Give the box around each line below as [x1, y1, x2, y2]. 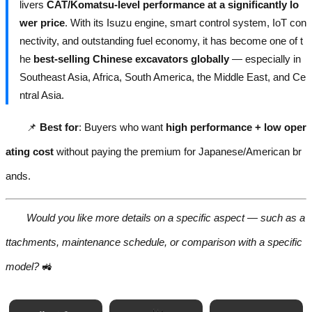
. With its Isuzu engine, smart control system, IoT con [65, 17, 306, 29]
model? [6, 260, 39, 272]
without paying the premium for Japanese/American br [54, 146, 302, 158]
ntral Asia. [19, 89, 64, 102]
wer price [19, 17, 65, 29]
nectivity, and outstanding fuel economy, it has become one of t [19, 35, 303, 47]
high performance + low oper [166, 121, 306, 134]
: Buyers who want [79, 121, 166, 134]
